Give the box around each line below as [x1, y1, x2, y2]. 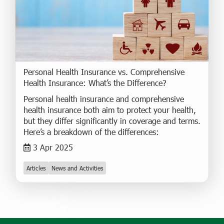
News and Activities [51, 164, 103, 172]
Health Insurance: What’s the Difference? [23, 77, 166, 88]
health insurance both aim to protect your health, [23, 104, 196, 115]
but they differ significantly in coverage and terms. [23, 115, 200, 126]
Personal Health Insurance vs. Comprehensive [23, 66, 184, 77]
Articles [26, 164, 45, 172]
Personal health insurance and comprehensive [23, 93, 184, 104]
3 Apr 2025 [33, 142, 73, 153]
